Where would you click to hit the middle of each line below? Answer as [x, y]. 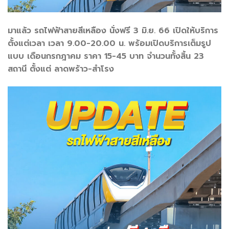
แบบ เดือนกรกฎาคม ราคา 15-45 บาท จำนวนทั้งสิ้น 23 [106, 56]
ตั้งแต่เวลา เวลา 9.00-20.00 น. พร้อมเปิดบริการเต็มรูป [109, 43]
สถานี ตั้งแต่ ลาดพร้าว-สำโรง [61, 69]
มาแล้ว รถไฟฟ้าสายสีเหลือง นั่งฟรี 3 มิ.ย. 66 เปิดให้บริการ [113, 30]
